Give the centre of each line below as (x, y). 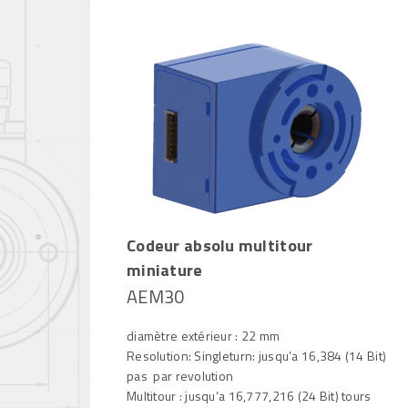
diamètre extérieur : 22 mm (204, 336)
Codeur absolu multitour (220, 245)
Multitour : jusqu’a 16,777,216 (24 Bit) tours (249, 396)
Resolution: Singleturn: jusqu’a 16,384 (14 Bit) (257, 356)
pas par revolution (180, 376)
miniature (165, 270)
